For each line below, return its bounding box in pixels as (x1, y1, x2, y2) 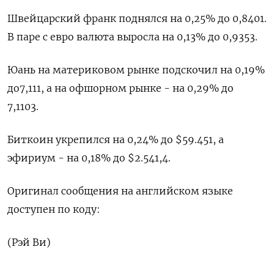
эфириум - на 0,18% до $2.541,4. (7, 152, 171, 165)
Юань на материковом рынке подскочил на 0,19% (7, 64, 265, 76)
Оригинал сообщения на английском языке (7, 185, 233, 198)
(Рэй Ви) (7, 236, 51, 249)
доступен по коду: (7, 203, 100, 216)
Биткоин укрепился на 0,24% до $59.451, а (7, 133, 224, 146)
